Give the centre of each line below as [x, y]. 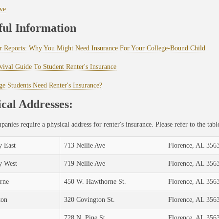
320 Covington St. [89, 200]
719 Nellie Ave [84, 164]
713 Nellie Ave [84, 146]
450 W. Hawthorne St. [95, 182]
